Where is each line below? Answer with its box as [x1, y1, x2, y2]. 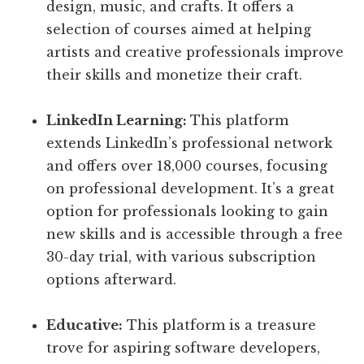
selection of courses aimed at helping [46, 21, 312, 38]
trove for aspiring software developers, [46, 340, 321, 357]
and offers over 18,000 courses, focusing [46, 158, 328, 175]
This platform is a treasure [123, 317, 317, 334]
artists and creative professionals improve [46, 44, 344, 61]
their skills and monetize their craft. [46, 67, 303, 84]
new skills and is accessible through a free [46, 226, 344, 243]
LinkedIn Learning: [46, 112, 191, 129]
